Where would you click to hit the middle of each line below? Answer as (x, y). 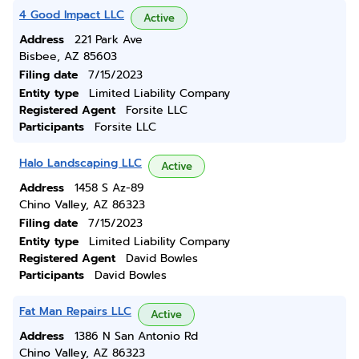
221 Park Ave (109, 40)
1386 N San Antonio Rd (136, 336)
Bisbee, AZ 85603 (68, 56)
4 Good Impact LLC (72, 15)
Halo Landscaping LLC (81, 163)
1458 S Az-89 (109, 188)
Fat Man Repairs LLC (75, 311)
